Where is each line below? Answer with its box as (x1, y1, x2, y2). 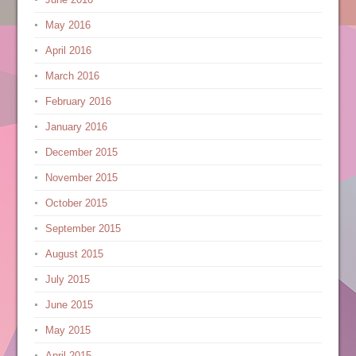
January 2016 (44, 121, 107, 133)
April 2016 (44, 44, 91, 56)
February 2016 (44, 95, 111, 107)
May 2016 (44, 19, 91, 31)
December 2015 (44, 146, 118, 158)
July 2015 (44, 273, 90, 285)
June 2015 (44, 299, 93, 311)
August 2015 (44, 248, 103, 260)
